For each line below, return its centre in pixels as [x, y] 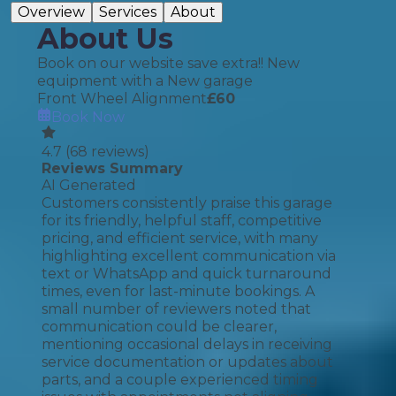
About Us [105, 38]
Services [128, 12]
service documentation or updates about [187, 362]
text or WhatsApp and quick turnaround [187, 274]
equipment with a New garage [145, 81]
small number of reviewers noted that [176, 309]
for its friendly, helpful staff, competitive [182, 221]
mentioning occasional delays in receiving [187, 344]
